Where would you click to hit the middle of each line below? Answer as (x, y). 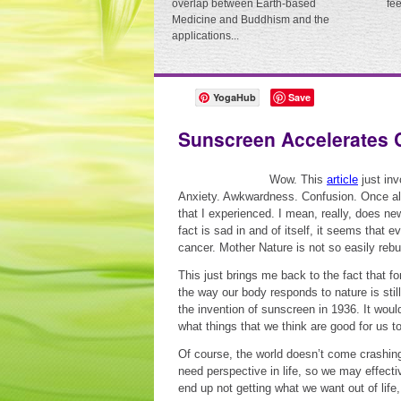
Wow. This (298, 179)
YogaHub (235, 97)
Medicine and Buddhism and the (251, 20)
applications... (205, 36)
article (342, 179)
